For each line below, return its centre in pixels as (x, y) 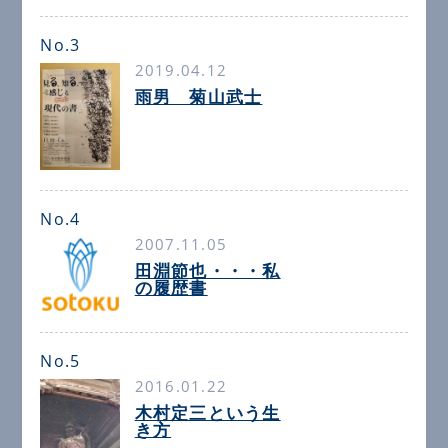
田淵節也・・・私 (207, 271)
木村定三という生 (207, 412)
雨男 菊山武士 (198, 97)
